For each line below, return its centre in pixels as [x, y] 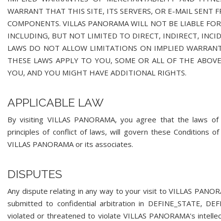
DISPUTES [35, 174]
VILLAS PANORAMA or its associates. [70, 144]
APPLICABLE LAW [55, 102]
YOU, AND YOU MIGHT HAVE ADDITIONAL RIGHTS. [97, 73]
